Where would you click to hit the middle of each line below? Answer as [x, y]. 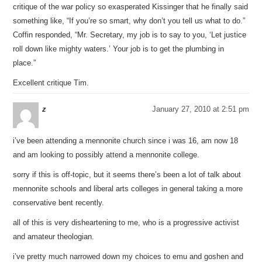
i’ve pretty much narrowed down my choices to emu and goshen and [128, 256]
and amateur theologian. [54, 237]
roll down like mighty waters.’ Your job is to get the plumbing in [119, 49]
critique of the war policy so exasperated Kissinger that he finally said [131, 7]
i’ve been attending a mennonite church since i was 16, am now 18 [126, 141]
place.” [25, 63]
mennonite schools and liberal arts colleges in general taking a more [128, 189]
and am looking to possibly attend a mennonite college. [106, 155]
